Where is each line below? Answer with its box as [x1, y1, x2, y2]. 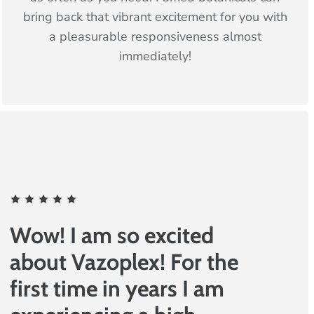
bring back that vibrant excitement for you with [22, 8, 287, 25]
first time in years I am [9, 274, 224, 302]
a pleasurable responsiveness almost [48, 27, 261, 45]
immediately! [118, 47, 191, 64]
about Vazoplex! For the [9, 247, 238, 275]
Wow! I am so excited [9, 221, 214, 249]
